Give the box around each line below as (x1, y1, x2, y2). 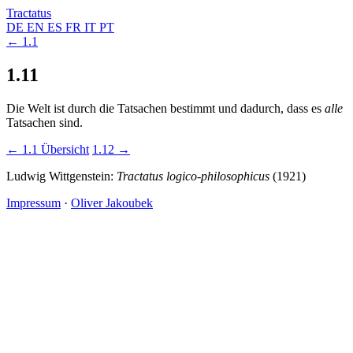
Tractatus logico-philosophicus (117, 169, 269, 183)
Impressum (6, 195, 61, 210)
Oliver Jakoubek (71, 195, 153, 210)
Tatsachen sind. (6, 115, 83, 129)
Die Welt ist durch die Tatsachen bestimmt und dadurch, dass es (6, 101, 325, 115)
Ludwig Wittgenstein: (6, 169, 117, 183)
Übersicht (41, 142, 89, 156)
